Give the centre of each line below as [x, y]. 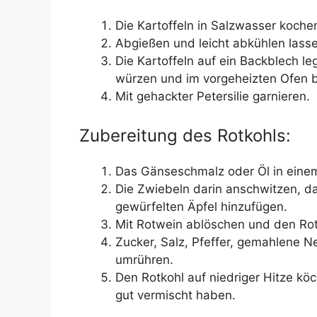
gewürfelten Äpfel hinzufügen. [201, 207]
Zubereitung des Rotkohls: [185, 136]
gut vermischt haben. [175, 295]
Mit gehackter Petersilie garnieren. [213, 96]
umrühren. [144, 260]
